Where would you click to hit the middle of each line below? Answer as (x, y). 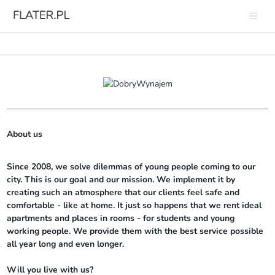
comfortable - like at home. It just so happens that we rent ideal (134, 206)
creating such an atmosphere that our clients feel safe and (123, 193)
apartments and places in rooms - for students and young (121, 219)
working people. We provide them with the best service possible (135, 231)
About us (25, 134)
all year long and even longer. (65, 244)
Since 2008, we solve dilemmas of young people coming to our (131, 167)
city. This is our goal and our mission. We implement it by (121, 180)
